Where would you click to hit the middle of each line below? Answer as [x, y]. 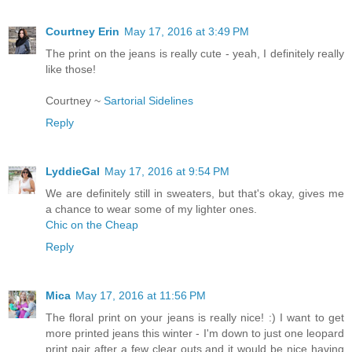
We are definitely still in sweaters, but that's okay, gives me [195, 193]
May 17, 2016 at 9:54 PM [167, 171]
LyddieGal [73, 171]
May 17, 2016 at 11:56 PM [141, 295]
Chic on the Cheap [92, 224]
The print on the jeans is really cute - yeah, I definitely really [195, 53]
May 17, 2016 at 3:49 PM [187, 31]
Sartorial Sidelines [148, 101]
